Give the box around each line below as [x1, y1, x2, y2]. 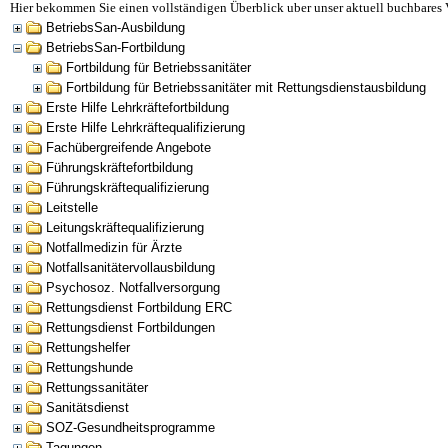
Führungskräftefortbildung [46, 160, 193, 175]
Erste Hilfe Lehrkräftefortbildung [46, 100, 229, 115]
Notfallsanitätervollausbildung [46, 260, 215, 275]
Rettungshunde [46, 360, 133, 375]
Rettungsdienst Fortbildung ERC [46, 300, 232, 315]
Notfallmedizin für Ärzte [46, 240, 182, 255]
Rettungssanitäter [46, 380, 148, 395]
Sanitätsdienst [46, 400, 129, 415]
